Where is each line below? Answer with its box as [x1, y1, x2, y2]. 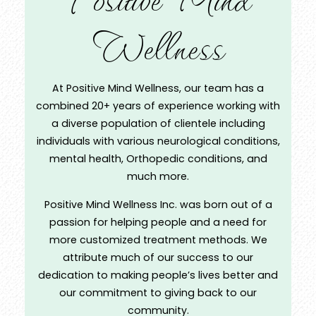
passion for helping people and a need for [49, 215, 267, 230]
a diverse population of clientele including [51, 116, 265, 131]
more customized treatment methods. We [49, 233, 267, 248]
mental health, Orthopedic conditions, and [49, 152, 267, 166]
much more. [127, 169, 189, 184]
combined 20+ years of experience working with [36, 99, 280, 114]
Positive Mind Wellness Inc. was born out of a [44, 197, 272, 212]
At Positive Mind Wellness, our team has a [52, 81, 264, 96]
